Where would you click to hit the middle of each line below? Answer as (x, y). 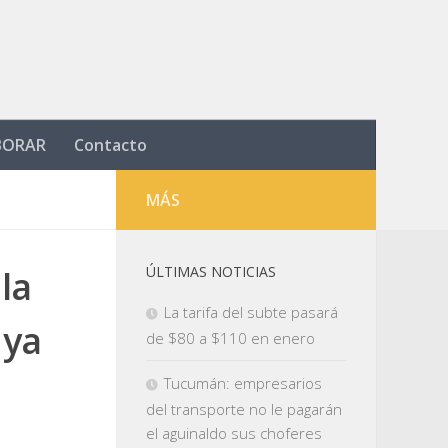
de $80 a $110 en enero (230, 338)
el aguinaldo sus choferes (234, 433)
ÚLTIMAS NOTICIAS (211, 271)
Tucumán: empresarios (243, 383)
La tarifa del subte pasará (251, 312)
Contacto (110, 145)
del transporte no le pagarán (244, 409)
